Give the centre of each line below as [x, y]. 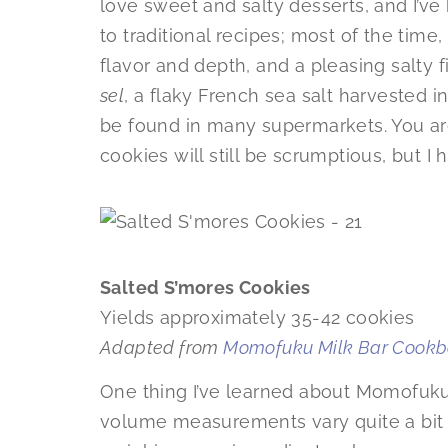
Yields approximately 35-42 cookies [257, 318]
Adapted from [162, 348]
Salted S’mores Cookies [205, 288]
